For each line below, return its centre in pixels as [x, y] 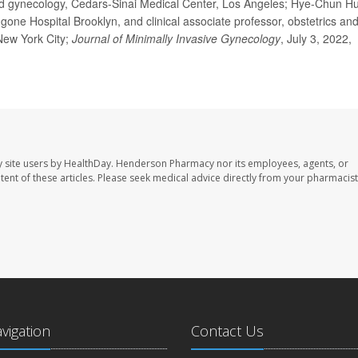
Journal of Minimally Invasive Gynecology [176, 38]
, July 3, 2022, [316, 38]
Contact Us [227, 330]
